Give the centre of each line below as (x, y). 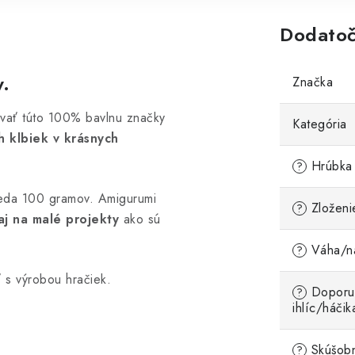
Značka (313, 82)
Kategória (320, 124)
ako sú (140, 219)
